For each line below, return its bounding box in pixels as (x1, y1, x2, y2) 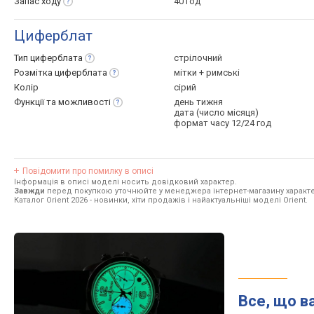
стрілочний (174, 53, 222, 63)
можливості (58, 97, 111, 107)
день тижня (174, 97, 223, 107)
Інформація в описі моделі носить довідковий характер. (14, 177, 237, 186)
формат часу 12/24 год (174, 118, 271, 128)
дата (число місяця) (174, 107, 259, 118)
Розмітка (14, 67, 55, 78)
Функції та (14, 97, 58, 107)
